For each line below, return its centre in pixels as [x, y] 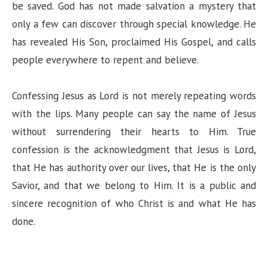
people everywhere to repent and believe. [105, 60]
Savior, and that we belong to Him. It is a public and [134, 186]
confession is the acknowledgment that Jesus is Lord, [134, 150]
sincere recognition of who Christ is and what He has [134, 204]
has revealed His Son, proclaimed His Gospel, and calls [134, 42]
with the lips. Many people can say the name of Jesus [134, 114]
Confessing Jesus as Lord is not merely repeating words [134, 96]
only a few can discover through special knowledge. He [134, 24]
